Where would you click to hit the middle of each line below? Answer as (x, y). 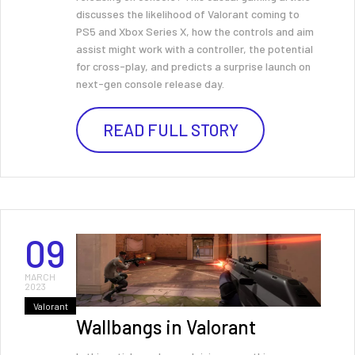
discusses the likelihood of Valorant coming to (188, 14)
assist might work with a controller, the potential (195, 49)
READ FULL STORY (170, 130)
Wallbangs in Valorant (166, 327)
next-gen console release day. (150, 84)
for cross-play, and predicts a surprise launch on (193, 66)
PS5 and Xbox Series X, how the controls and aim (195, 31)
